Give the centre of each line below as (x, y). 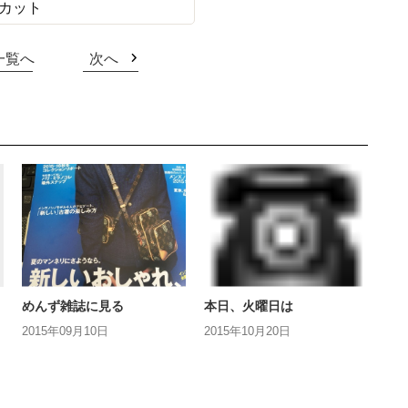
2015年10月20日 (247, 331)
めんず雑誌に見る (73, 306)
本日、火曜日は (249, 306)
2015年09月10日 (65, 331)
